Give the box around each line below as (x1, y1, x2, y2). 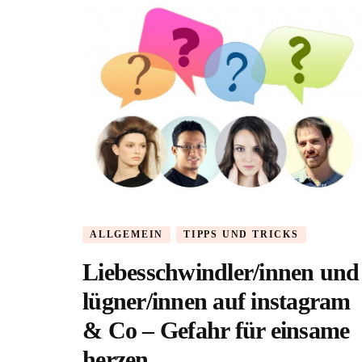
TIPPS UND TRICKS (183, 229, 299, 241)
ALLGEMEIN (90, 229, 164, 241)
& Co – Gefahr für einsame (82, 316, 350, 343)
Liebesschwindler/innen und (82, 258, 360, 285)
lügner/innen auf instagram (82, 287, 351, 314)
